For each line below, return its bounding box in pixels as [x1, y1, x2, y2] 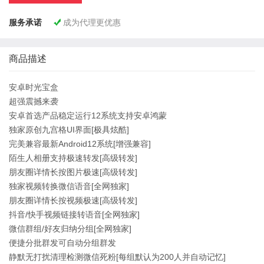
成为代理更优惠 [63, 18, 121, 27]
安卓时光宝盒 [9, 82, 58, 92]
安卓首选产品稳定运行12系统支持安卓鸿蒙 [9, 111, 167, 120]
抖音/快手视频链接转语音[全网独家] [9, 210, 140, 219]
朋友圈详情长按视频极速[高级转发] [9, 196, 137, 205]
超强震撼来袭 [9, 97, 58, 106]
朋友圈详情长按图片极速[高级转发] [9, 167, 137, 177]
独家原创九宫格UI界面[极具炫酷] [9, 125, 129, 134]
